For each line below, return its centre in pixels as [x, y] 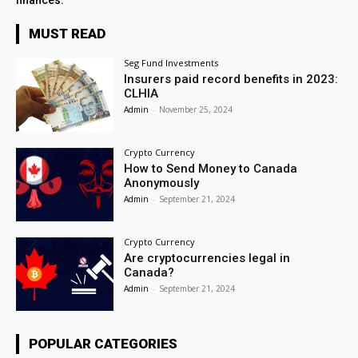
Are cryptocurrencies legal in [207, 258]
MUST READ [67, 34]
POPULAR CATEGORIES [103, 343]
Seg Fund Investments [171, 63]
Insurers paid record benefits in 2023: [231, 80]
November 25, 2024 [196, 110]
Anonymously [162, 183]
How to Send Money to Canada [211, 169]
